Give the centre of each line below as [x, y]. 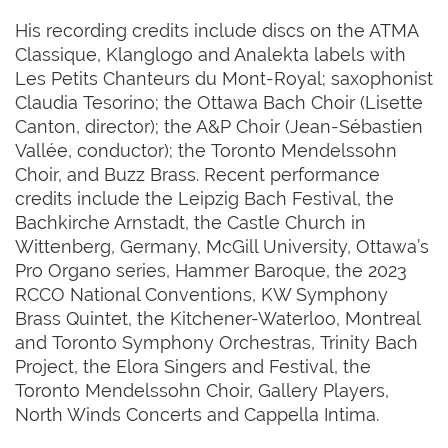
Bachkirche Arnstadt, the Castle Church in [190, 222]
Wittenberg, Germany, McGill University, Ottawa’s [222, 246]
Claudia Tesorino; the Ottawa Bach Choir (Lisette [219, 102]
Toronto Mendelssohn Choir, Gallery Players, [202, 390]
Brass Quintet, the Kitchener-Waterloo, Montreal [217, 318]
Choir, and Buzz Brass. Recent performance [197, 174]
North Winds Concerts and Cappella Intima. [197, 414]
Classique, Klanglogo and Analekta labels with [210, 54]
